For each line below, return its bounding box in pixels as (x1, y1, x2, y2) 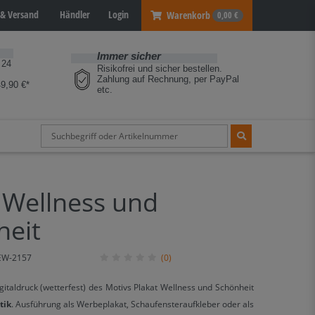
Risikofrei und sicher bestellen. (97, 63, 223, 74)
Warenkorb (166, 8, 210, 22)
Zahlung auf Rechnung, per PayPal (97, 74, 240, 84)
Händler (57, 8, 90, 21)
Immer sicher (97, 50, 161, 62)
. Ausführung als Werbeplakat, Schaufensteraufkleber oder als (11, 297, 254, 310)
